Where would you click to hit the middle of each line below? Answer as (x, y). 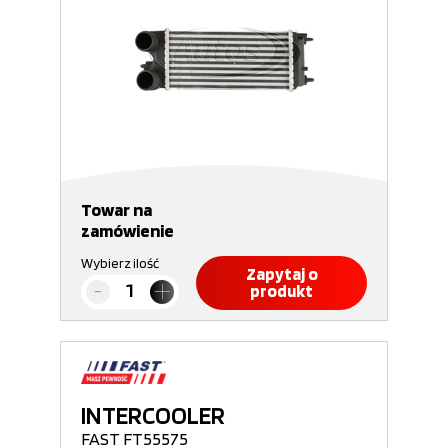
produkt (281, 291)
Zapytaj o (281, 274)
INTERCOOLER (153, 415)
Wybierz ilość (120, 263)
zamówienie (127, 230)
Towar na (116, 209)
